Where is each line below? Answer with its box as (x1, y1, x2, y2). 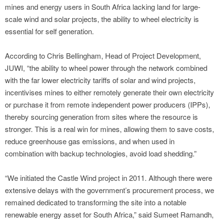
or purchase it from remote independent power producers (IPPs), (5, 99, 210, 110)
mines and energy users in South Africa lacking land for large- (5, 1, 200, 12)
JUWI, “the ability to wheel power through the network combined (5, 63, 207, 73)
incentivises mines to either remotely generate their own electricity (5, 87, 214, 98)
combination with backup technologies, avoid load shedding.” (5, 148, 197, 159)
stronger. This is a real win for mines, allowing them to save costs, (5, 124, 214, 134)
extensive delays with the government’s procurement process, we (5, 185, 214, 196)
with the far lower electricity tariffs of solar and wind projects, (5, 75, 196, 86)
